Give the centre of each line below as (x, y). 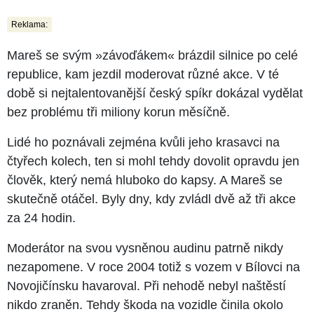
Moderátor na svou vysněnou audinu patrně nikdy (145, 248)
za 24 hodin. (41, 218)
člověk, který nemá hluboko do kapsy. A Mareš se (145, 180)
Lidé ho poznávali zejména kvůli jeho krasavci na (143, 143)
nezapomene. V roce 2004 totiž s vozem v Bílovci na (153, 267)
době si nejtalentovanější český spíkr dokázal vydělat (155, 94)
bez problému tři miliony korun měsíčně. (118, 112)
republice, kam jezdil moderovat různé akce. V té (143, 75)
